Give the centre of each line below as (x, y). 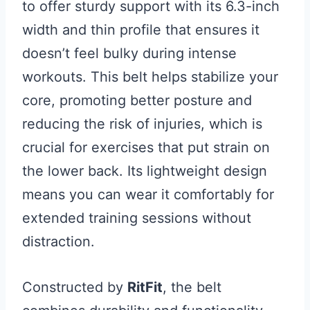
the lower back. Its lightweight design (145, 171)
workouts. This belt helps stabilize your (150, 77)
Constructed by (75, 287)
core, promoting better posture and (137, 100)
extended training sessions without (137, 218)
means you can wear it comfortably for (148, 194)
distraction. (58, 241)
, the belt (192, 287)
